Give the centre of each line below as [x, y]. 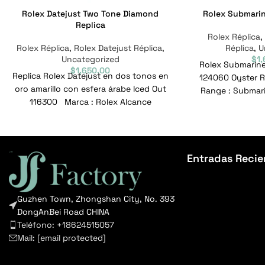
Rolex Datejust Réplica [118, 48]
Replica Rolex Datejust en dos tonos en [90, 76]
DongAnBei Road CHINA [63, 211]
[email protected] [72, 237]
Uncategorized [90, 59]
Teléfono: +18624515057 [66, 224]
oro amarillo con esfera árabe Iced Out [90, 89]
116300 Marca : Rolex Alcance [90, 102]
